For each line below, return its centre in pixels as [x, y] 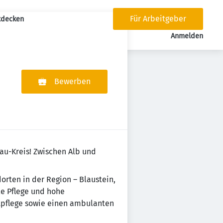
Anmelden [187, 36]
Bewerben [72, 81]
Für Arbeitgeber [158, 19]
